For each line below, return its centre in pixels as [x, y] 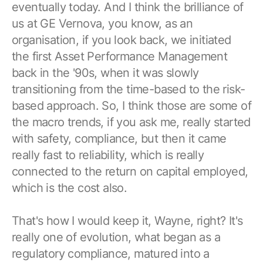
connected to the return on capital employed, [130, 171]
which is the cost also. [70, 188]
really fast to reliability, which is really [108, 155]
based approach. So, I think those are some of [131, 105]
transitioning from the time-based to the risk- [129, 89]
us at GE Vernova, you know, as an [102, 23]
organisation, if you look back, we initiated [122, 40]
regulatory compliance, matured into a [111, 253]
